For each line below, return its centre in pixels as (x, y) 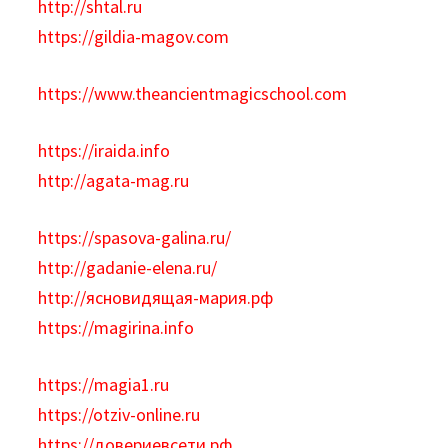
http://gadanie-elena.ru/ (128, 267)
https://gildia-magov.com (134, 36)
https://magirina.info (116, 327)
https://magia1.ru (104, 384)
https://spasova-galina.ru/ (135, 237)
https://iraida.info (104, 150)
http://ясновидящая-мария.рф (156, 297)
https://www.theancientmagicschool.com (193, 93)
